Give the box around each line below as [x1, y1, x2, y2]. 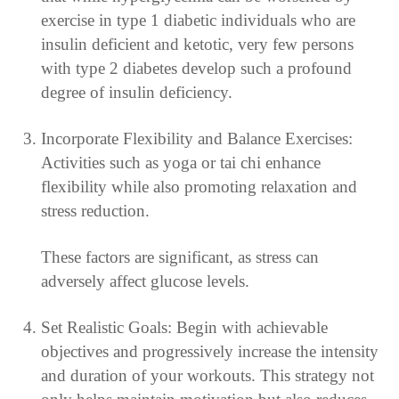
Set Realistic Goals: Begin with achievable [40, 317, 328, 337]
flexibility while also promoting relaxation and [40, 176, 357, 196]
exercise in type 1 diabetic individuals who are [40, 10, 355, 29]
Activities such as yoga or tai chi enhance [40, 152, 321, 172]
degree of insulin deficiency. [40, 82, 232, 102]
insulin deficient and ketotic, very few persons [40, 34, 354, 53]
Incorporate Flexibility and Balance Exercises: [40, 128, 353, 148]
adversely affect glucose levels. [40, 271, 249, 290]
